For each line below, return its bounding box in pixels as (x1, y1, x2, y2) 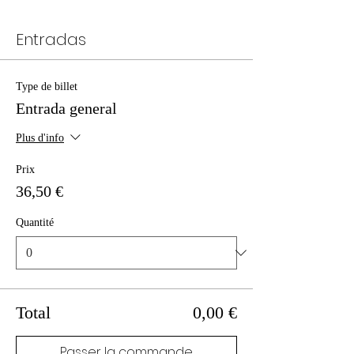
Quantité (16, 216, 54, 228)
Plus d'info (16, 132, 64, 145)
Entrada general (16, 99, 117, 117)
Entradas (16, 28, 86, 51)
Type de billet (16, 80, 77, 92)
